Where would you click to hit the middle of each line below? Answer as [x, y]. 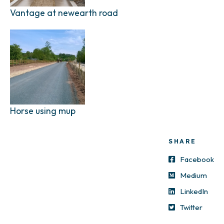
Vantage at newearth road [64, 13]
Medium [193, 175]
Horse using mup [43, 111]
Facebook [197, 159]
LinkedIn [194, 191]
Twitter [191, 207]
